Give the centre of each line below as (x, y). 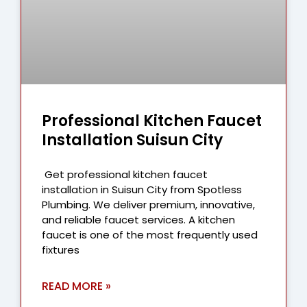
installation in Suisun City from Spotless (142, 189)
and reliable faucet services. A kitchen (138, 219)
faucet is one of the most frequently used (150, 234)
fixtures (61, 249)
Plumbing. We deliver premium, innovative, (148, 204)
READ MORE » (76, 286)
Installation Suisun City (132, 140)
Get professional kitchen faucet (125, 174)
